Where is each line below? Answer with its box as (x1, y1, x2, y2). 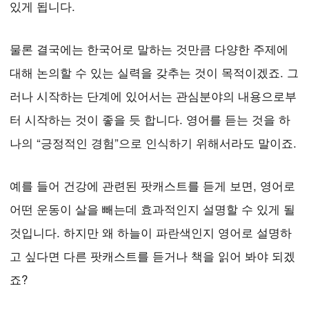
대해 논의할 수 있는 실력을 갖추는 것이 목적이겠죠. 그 (10, 63, 299, 81)
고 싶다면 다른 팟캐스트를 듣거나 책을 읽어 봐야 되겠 (10, 247, 295, 265)
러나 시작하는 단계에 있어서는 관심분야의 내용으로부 (10, 87, 297, 105)
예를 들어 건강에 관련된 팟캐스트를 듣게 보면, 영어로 (10, 177, 295, 195)
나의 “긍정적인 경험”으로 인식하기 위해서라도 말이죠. (10, 134, 297, 152)
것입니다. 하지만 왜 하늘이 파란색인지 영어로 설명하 (10, 223, 292, 241)
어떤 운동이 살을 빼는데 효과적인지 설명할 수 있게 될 (10, 200, 295, 218)
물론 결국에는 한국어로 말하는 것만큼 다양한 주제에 (10, 40, 288, 58)
